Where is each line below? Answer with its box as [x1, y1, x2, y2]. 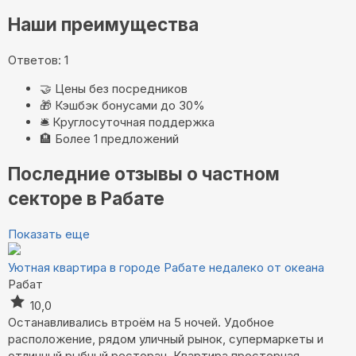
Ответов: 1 [8, 52, 68, 68]
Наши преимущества [8, 13, 199, 35]
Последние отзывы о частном [8, 163, 280, 185]
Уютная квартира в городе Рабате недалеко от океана [8, 260, 324, 275]
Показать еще [8, 226, 90, 242]
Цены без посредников [55, 80, 188, 96]
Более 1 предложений [55, 130, 179, 146]
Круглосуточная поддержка [52, 114, 215, 130]
